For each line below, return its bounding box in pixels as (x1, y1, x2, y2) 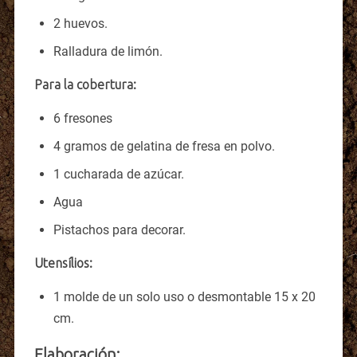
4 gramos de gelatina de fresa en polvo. (53, 138, 275, 154)
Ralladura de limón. (53, 43, 163, 59)
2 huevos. (53, 15, 108, 31)
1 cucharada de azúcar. (53, 166, 184, 182)
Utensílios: (33, 255, 92, 270)
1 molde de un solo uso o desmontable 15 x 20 (53, 288, 316, 304)
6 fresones (53, 110, 112, 126)
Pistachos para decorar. (53, 222, 186, 237)
